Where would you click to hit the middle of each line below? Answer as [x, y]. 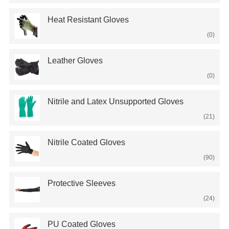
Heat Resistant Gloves [88, 20]
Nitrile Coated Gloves [86, 142]
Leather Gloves [75, 61]
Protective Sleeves [81, 183]
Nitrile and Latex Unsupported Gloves [115, 101]
